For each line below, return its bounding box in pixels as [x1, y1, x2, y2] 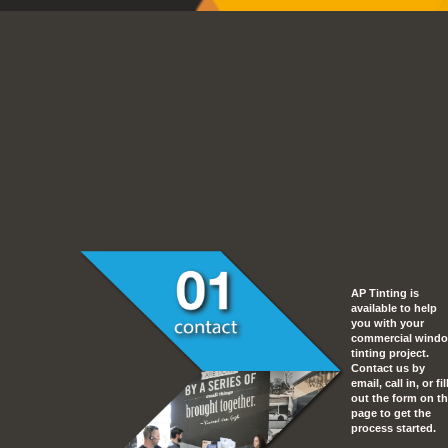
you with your [351, 316, 424, 329]
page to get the [351, 406, 431, 419]
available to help [351, 301, 437, 314]
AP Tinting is [351, 286, 419, 299]
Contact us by [351, 361, 425, 374]
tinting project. [351, 346, 429, 359]
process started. [351, 421, 436, 434]
